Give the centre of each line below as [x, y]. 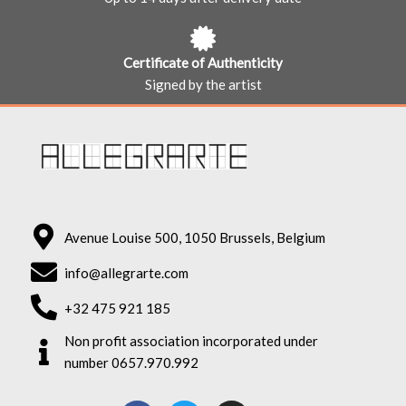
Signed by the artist [203, 84]
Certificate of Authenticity [203, 62]
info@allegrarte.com [127, 272]
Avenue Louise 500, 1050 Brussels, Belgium [195, 237]
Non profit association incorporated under [192, 341]
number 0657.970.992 [132, 363]
